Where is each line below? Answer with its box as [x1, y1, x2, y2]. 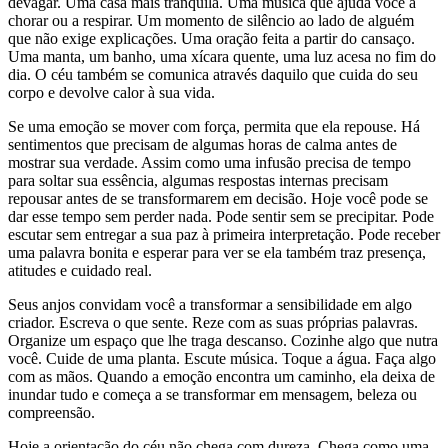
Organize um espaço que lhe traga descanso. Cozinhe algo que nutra [8, 331, 438, 349]
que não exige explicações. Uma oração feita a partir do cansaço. [8, 29, 415, 47]
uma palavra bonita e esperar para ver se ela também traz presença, [8, 243, 426, 261]
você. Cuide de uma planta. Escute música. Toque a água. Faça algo [8, 349, 436, 367]
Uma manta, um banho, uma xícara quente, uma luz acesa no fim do [8, 47, 436, 65]
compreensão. [8, 403, 95, 421]
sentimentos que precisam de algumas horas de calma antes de [8, 135, 397, 153]
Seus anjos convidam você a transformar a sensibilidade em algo [8, 295, 412, 313]
